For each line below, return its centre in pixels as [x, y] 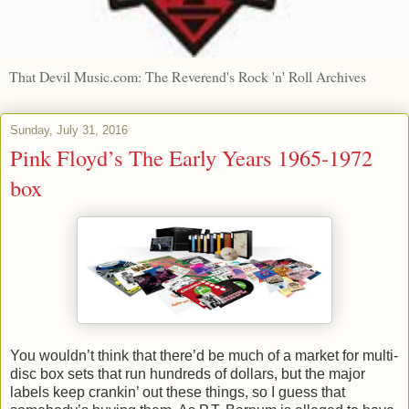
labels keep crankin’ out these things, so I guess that [178, 393]
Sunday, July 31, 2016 [69, 130]
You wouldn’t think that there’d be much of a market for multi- [204, 356]
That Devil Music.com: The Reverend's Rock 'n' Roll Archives [188, 76]
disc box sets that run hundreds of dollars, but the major [188, 374]
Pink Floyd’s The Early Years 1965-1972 [191, 157]
